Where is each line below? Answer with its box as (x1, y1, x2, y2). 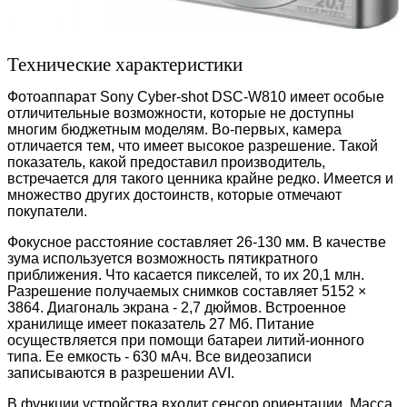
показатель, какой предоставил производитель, (7, 154, 325, 170)
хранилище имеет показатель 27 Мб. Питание (7, 315, 314, 332)
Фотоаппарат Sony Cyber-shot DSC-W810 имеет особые (7, 88, 384, 104)
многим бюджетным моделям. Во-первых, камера (7, 121, 342, 137)
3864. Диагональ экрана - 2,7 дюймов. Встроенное (7, 299, 346, 315)
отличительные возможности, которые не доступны (7, 104, 354, 121)
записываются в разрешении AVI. (7, 364, 234, 381)
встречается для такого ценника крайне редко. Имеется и (7, 170, 393, 186)
